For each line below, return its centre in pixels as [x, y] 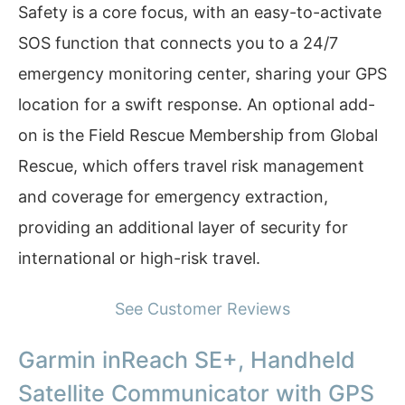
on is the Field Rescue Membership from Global [198, 136]
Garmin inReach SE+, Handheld [187, 360]
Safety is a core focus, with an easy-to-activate [200, 13]
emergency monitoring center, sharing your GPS [202, 74]
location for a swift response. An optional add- [197, 105]
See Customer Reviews [202, 308]
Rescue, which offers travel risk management [191, 166]
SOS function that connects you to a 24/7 [178, 43]
